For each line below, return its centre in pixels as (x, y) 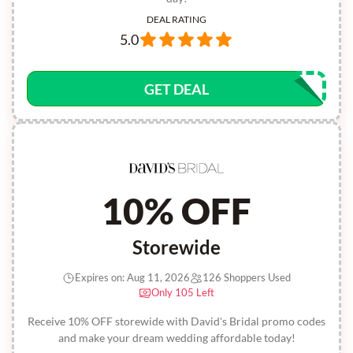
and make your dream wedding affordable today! (176, 338)
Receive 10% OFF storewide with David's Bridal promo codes (176, 321)
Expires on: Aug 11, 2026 (132, 277)
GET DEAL (176, 89)
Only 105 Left (183, 292)
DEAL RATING (176, 19)
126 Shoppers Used (247, 277)
